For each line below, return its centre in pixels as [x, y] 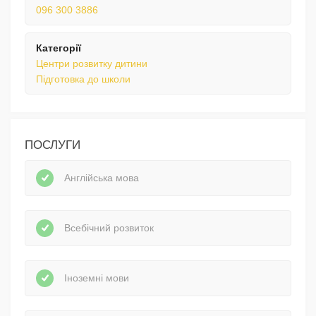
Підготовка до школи [83, 79]
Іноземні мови [97, 278]
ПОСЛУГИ [53, 145]
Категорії [59, 48]
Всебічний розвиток [109, 228]
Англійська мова [102, 178]
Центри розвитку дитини [92, 63]
